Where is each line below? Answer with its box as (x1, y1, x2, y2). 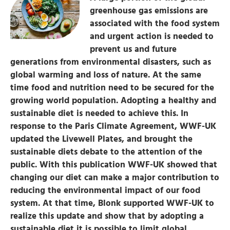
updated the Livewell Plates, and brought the (10, 132, 193, 146)
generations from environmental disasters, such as (10, 55, 211, 69)
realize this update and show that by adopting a (10, 209, 204, 223)
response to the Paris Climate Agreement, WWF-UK (10, 119, 216, 133)
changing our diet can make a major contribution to (10, 170, 219, 185)
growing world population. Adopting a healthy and (10, 93, 216, 108)
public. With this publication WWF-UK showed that (10, 158, 217, 172)
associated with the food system (89, 16, 220, 31)
